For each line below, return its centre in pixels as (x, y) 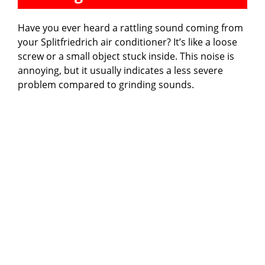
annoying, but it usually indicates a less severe (120, 70)
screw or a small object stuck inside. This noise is (126, 56)
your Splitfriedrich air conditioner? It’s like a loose (127, 42)
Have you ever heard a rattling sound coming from (130, 28)
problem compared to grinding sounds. (106, 84)
